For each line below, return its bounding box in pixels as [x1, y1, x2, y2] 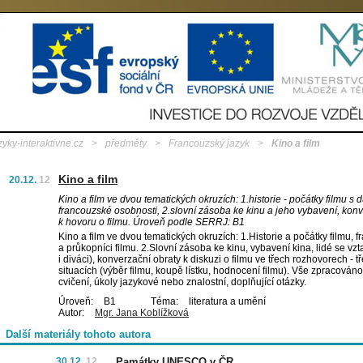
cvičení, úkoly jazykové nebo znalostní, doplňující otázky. [58, 276, 306, 288]
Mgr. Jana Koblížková [95, 307, 189, 318]
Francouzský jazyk [169, 138, 250, 149]
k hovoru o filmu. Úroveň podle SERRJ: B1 [58, 216, 245, 228]
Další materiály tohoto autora [6, 328, 151, 340]
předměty [105, 138, 147, 149]
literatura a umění [186, 296, 266, 307]
